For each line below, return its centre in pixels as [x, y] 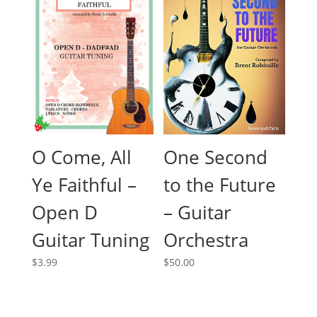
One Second [216, 157]
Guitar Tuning [90, 240]
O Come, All [81, 157]
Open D [64, 213]
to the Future [220, 185]
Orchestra [206, 240]
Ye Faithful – [84, 185]
